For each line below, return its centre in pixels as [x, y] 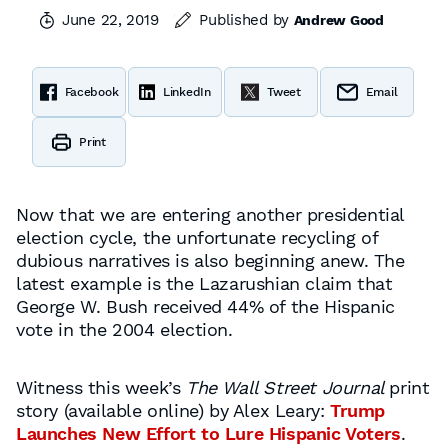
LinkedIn [187, 92]
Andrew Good [338, 20]
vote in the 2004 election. [124, 329]
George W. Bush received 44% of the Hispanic [205, 306]
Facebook [91, 92]
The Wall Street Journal [288, 387]
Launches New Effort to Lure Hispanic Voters [208, 433]
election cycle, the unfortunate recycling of [197, 237]
